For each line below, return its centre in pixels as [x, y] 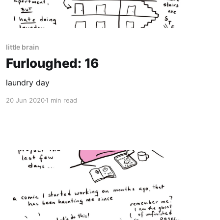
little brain [22, 47]
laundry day [27, 82]
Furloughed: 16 [52, 63]
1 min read [61, 100]
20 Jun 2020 [25, 100]
